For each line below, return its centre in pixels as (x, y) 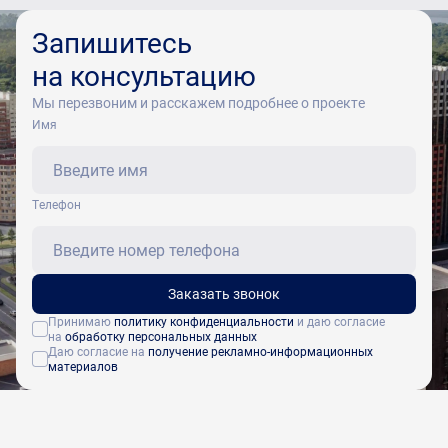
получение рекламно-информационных (260, 351)
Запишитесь (112, 42)
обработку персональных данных (160, 336)
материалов (82, 366)
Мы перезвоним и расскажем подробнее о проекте (198, 102)
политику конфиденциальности (203, 321)
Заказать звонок (224, 293)
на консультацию (144, 75)
